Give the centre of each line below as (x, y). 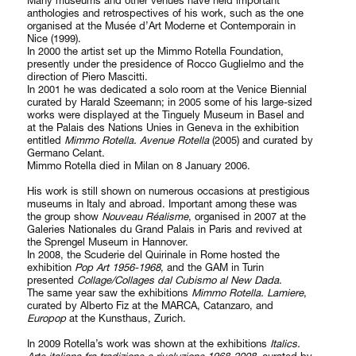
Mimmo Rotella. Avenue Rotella (139, 140)
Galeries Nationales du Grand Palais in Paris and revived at (165, 229)
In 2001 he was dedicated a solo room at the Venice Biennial (167, 89)
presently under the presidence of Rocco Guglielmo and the (166, 64)
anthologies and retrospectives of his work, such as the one (166, 13)
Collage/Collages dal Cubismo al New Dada (178, 280)
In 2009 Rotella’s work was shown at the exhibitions (149, 344)
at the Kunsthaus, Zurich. (126, 318)
